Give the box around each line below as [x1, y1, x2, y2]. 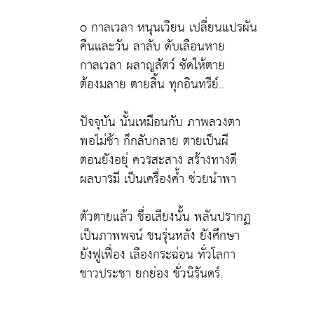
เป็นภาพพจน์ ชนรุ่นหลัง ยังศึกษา [80, 224, 240, 247]
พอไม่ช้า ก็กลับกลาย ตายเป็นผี [80, 129, 228, 153]
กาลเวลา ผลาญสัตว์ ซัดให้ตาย [80, 53, 225, 77]
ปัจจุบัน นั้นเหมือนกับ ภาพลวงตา [80, 110, 240, 134]
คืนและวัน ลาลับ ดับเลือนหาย [80, 34, 225, 58]
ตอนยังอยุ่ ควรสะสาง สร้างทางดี [80, 148, 237, 172]
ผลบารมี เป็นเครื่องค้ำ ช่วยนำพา [80, 167, 236, 191]
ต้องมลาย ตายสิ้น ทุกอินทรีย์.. [80, 72, 224, 96]
